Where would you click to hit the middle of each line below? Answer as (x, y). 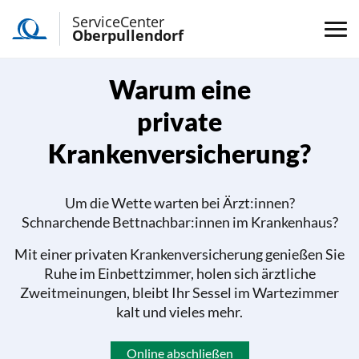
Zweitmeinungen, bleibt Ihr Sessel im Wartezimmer (179, 293)
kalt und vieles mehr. (179, 312)
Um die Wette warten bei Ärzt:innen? (179, 203)
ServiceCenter (118, 22)
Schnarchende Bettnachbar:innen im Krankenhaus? (179, 222)
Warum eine (179, 89)
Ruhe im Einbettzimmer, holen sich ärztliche (179, 274)
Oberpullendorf (128, 35)
